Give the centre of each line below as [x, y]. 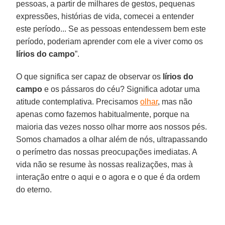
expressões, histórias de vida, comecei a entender [105, 16]
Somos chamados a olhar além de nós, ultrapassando [112, 139]
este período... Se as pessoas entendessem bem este [111, 29]
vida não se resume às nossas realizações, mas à [105, 164]
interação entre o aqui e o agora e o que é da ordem [108, 177]
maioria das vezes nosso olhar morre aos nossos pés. [112, 127]
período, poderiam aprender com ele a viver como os [110, 41]
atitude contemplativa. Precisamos [78, 101]
